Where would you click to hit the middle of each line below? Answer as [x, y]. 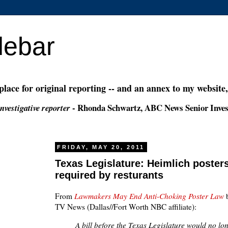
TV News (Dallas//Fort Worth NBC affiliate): [126, 206]
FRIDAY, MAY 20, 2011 [101, 147]
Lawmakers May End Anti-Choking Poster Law [149, 196]
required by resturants [109, 175]
